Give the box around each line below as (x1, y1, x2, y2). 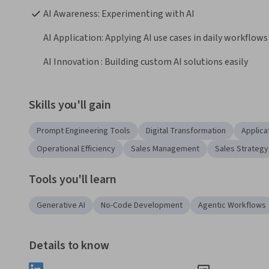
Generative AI (37, 199, 85, 211)
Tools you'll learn (29, 171, 116, 188)
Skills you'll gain (29, 96, 111, 113)
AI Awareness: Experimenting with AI (43, 7, 195, 20)
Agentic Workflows (198, 199, 266, 211)
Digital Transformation (146, 124, 226, 137)
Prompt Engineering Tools (37, 124, 130, 137)
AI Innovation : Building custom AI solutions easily (43, 55, 248, 68)
